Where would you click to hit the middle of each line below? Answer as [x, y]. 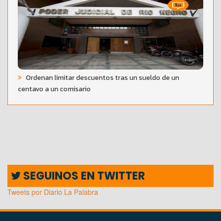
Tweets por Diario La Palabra [53, 192]
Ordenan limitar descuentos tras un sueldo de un [102, 77]
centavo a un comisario [54, 89]
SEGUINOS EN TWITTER [83, 176]
